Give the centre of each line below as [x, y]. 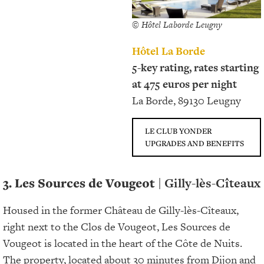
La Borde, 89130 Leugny [187, 101]
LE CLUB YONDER [178, 131]
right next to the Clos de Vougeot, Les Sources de [117, 226]
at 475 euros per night [184, 84]
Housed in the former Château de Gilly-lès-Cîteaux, [121, 210]
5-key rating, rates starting [195, 68]
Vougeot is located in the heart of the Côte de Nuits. [123, 243]
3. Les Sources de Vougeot [80, 183]
